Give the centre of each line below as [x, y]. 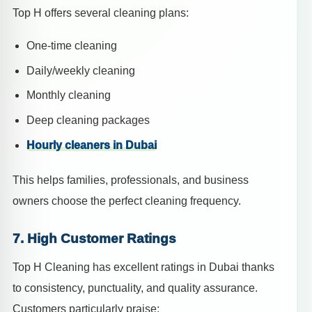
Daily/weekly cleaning [81, 70]
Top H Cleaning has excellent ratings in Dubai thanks [143, 267]
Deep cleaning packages [88, 120]
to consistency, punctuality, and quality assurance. [135, 288]
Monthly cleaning [69, 95]
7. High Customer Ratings [94, 238]
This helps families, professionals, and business [131, 180]
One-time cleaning [72, 46]
